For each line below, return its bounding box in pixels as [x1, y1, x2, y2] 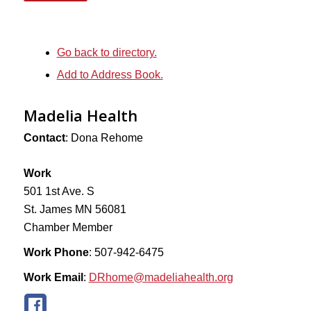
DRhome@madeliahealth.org [88, 271, 233, 283]
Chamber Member [23, 221, 112, 233]
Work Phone [23, 246, 89, 258]
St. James [23, 203, 72, 215]
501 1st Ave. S [23, 185, 94, 197]
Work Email [23, 271, 83, 283]
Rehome [100, 132, 143, 144]
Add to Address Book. [56, 69, 163, 81]
